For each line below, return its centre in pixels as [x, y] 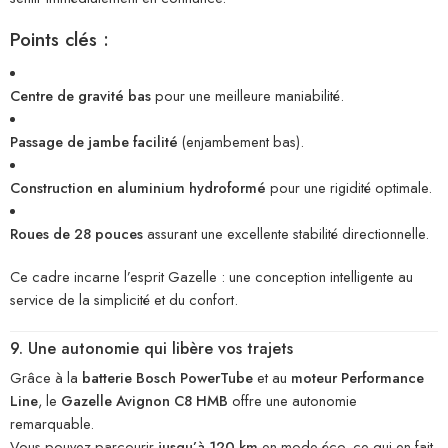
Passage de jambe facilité [94, 141]
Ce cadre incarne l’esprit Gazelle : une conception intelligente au [211, 276]
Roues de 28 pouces [76, 233]
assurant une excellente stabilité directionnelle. [286, 233]
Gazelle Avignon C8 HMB [144, 401]
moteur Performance [357, 378]
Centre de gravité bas [80, 95]
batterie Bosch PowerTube [167, 378]
